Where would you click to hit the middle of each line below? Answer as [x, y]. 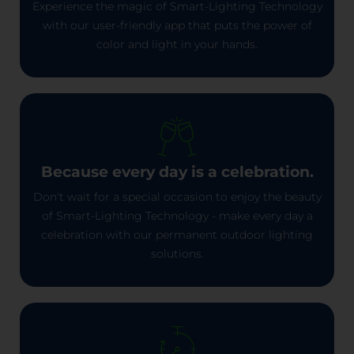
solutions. [177, 253]
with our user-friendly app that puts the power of [177, 25]
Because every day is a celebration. [177, 171]
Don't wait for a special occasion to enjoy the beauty [177, 196]
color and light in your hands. [177, 44]
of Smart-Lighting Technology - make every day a [177, 215]
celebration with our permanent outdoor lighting [177, 234]
